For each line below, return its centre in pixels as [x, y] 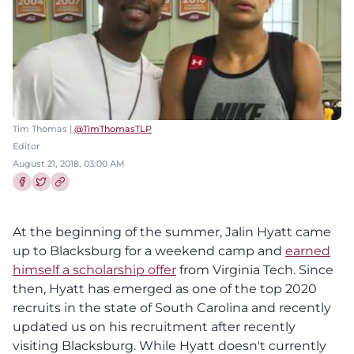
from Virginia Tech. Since [255, 269]
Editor [26, 146]
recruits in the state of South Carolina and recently [172, 307]
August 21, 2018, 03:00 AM [69, 163]
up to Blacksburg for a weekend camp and [149, 250]
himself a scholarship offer [94, 269]
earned [308, 250]
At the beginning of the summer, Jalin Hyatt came [172, 232]
